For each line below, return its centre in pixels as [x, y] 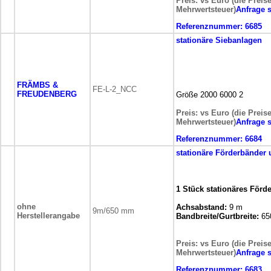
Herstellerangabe [48, 216]
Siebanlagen [239, 40]
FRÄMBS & [38, 85]
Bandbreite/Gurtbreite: [217, 216]
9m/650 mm [113, 211]
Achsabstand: [201, 207]
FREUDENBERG [47, 94]
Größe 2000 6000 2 [210, 95]
